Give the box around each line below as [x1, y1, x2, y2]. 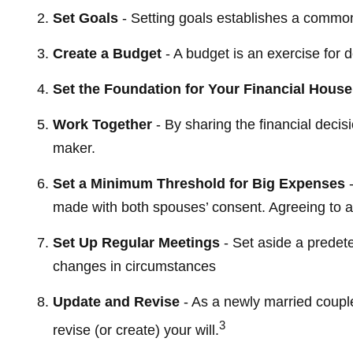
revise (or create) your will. [52, 322, 219, 338]
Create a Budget [52, 46, 162, 61]
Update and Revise [52, 294, 180, 310]
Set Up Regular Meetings [52, 235, 220, 251]
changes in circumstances [52, 258, 216, 274]
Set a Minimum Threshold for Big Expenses [52, 176, 345, 191]
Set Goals [52, 10, 118, 26]
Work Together [52, 117, 152, 132]
